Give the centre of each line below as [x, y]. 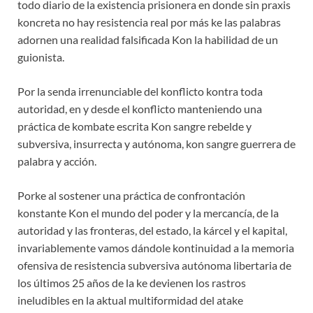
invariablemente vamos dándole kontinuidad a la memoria [156, 248]
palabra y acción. [57, 161]
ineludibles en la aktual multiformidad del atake [130, 300]
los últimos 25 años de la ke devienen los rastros [132, 283]
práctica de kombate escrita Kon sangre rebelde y [134, 126]
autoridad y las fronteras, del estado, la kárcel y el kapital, [152, 231]
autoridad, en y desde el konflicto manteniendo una [140, 109]
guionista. [41, 57]
